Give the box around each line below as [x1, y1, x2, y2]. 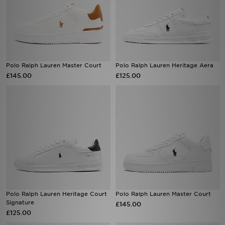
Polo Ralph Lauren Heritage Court [6, 190, 107, 197]
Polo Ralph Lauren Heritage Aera [116, 62, 213, 69]
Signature [6, 199, 34, 206]
